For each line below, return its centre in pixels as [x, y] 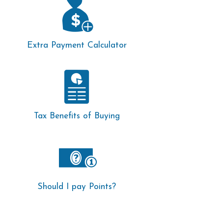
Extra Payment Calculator [77, 45]
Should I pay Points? [77, 187]
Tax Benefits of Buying [77, 116]
